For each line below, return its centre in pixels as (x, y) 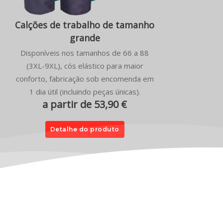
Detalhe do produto (85, 129)
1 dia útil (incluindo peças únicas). (85, 91)
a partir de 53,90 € (85, 104)
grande (85, 38)
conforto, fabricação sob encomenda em (85, 78)
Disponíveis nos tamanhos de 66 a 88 (85, 53)
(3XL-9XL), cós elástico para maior (85, 65)
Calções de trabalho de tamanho (85, 25)
